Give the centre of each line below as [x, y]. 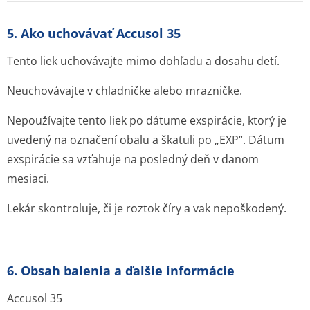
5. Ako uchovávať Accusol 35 [94, 33]
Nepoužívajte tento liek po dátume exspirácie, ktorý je [147, 120]
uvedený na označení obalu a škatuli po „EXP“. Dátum [146, 140]
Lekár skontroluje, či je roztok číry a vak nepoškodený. [147, 208]
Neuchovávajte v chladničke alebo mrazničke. [125, 91]
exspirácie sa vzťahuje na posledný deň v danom [133, 159]
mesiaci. [28, 179]
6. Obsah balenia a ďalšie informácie [121, 271]
